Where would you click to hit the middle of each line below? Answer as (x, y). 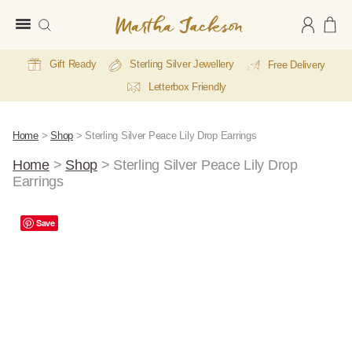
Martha (136, 42)
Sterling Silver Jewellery (182, 64)
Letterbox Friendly (187, 87)
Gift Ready (73, 64)
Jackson (141, 59)
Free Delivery (297, 64)
